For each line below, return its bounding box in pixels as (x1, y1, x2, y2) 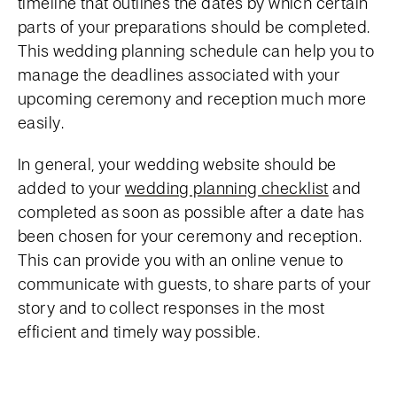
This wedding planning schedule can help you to (18, 39, 375, 61)
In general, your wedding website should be (18, 152, 337, 175)
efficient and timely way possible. (18, 320, 261, 342)
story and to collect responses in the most (18, 296, 325, 318)
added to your (18, 176, 125, 198)
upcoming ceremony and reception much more (18, 87, 367, 109)
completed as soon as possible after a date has (18, 200, 365, 222)
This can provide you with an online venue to (18, 248, 344, 270)
